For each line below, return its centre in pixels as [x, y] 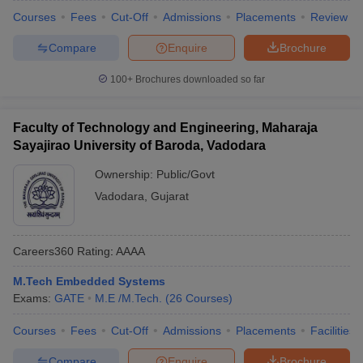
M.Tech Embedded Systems [89, 281]
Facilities [333, 331]
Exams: [34, 298]
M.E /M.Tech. [128, 298]
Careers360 [43, 251]
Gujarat [170, 196]
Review [329, 17]
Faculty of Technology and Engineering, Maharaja [165, 128]
